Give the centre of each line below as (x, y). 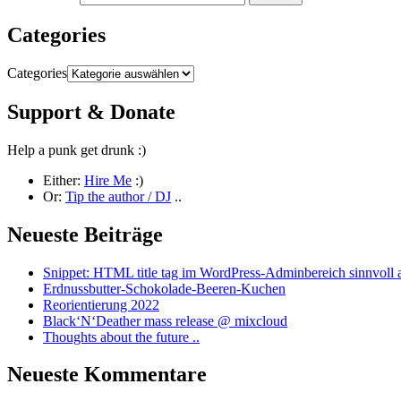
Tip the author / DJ (118, 196)
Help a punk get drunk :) (77, 149)
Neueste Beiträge (85, 234)
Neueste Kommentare (107, 375)
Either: (64, 180)
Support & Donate (91, 111)
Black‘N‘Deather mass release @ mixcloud (165, 320)
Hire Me (108, 180)
